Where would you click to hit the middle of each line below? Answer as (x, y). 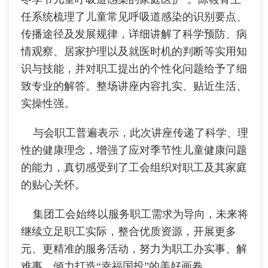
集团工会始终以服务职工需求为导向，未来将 (135, 214)
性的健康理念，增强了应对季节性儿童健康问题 (134, 150)
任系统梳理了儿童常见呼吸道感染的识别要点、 (134, 17)
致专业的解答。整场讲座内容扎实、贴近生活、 (134, 86)
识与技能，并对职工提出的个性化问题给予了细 (134, 69)
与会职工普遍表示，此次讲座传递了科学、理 (135, 133)
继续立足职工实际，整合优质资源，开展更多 (129, 232)
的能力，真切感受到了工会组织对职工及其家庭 (134, 168)
